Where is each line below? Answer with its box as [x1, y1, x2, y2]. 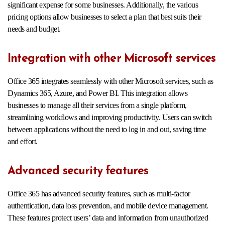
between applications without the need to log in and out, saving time [8, 125, 206, 134]
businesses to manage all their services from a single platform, [8, 101, 187, 110]
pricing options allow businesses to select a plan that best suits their [8, 13, 201, 22]
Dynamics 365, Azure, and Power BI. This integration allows [8, 89, 188, 98]
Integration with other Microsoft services [8, 53, 216, 65]
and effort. [8, 137, 38, 146]
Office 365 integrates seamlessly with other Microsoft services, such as [8, 77, 213, 86]
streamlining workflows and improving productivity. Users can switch [8, 113, 212, 122]
